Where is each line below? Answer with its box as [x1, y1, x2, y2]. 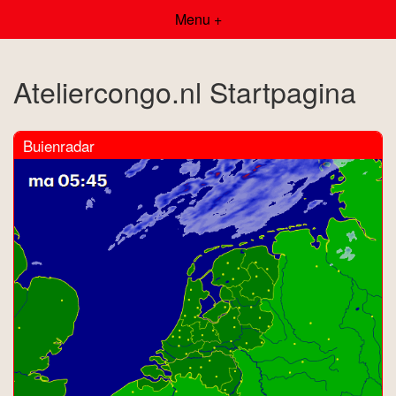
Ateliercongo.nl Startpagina [13, 71, 356, 112]
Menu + [174, 9, 222, 29]
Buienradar [23, 133, 95, 156]
